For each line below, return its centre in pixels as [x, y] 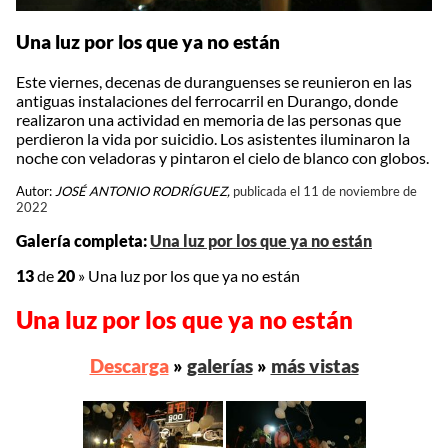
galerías [219, 366]
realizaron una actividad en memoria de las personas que [208, 120]
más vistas [314, 366]
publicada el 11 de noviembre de [325, 191]
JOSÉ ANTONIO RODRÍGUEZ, [142, 191]
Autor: [35, 191]
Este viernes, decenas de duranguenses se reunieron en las [214, 82]
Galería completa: [83, 241]
